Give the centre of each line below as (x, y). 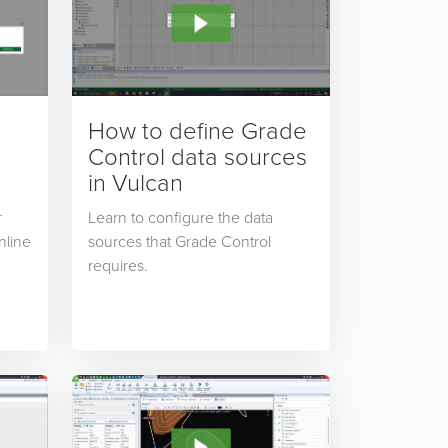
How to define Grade (197, 130)
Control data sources (197, 156)
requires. (119, 265)
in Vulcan (135, 182)
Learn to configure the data (180, 217)
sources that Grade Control (179, 241)
